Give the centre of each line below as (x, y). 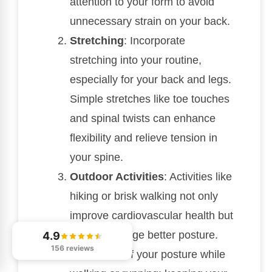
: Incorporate (155, 41)
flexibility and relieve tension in (144, 138)
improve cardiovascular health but (151, 216)
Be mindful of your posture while (148, 255)
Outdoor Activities (117, 177)
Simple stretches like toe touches (150, 99)
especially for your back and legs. (151, 80)
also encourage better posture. (144, 235)
